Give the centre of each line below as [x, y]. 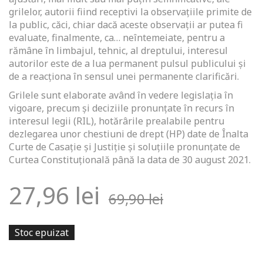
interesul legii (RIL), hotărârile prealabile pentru [117, 121]
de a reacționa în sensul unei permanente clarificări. [124, 77]
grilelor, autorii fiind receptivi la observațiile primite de [130, 12]
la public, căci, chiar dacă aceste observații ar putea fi [126, 25]
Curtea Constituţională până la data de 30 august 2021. [130, 160]
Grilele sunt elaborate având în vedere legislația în [121, 95]
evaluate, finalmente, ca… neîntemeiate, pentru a [117, 38]
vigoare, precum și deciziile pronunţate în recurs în [122, 108]
